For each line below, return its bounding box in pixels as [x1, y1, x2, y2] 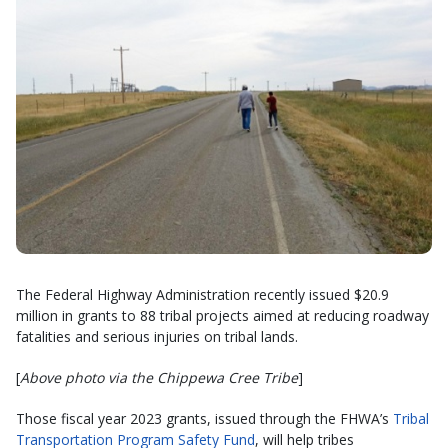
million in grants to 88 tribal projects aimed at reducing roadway [16, 305, 429, 325]
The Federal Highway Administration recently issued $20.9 [16, 284, 389, 304]
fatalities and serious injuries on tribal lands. [16, 326, 298, 346]
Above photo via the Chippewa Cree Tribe [20, 367, 298, 387]
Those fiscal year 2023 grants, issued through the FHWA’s [16, 408, 393, 428]
